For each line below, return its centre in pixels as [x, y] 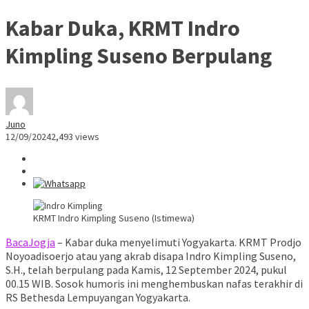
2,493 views [75, 137]
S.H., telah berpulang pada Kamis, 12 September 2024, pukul [146, 270]
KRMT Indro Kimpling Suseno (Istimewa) [114, 218]
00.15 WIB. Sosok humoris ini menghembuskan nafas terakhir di [154, 284]
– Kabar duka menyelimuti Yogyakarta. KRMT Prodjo [178, 242]
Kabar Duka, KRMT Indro [123, 28]
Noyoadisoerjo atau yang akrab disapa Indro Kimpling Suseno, [151, 256]
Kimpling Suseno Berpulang [139, 56]
